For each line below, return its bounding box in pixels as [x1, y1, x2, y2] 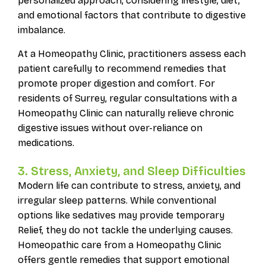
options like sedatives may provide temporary [17, 209, 224, 221]
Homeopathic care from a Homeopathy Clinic [17, 239, 221, 251]
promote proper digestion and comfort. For [17, 77, 215, 89]
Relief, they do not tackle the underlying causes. [17, 224, 233, 236]
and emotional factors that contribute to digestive [17, 9, 246, 21]
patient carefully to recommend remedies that [17, 62, 226, 74]
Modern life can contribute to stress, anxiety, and [17, 179, 240, 191]
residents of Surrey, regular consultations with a [17, 92, 237, 104]
